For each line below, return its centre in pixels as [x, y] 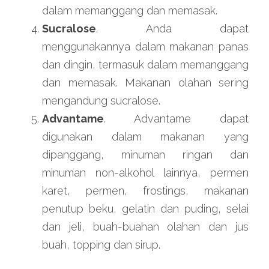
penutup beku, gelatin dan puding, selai [145, 209]
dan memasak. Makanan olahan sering [145, 83]
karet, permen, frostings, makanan [145, 191]
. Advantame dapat [176, 119]
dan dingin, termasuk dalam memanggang [145, 65]
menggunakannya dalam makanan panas [145, 47]
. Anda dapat [172, 29]
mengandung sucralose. [101, 101]
